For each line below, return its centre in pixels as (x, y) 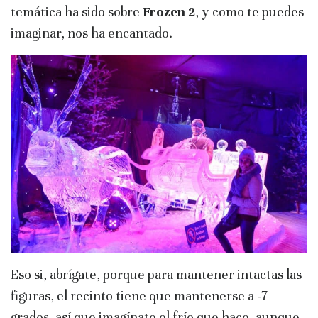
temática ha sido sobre (77, 11)
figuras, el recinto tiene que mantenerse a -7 (139, 295)
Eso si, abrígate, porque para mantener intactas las (156, 274)
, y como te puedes (250, 11)
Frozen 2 (169, 11)
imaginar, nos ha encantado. (92, 33)
